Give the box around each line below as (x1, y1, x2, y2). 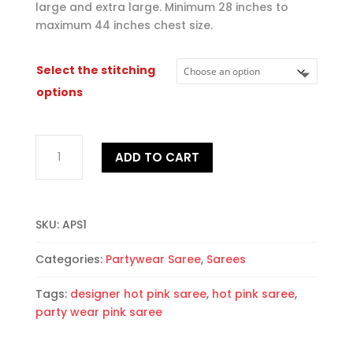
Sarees (206, 251, 246, 268)
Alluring (34, 135, 78, 151)
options (35, 84, 83, 101)
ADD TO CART (114, 149, 199, 166)
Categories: (35, 251, 106, 268)
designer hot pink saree (69, 286, 206, 303)
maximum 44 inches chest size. (35, 17, 213, 34)
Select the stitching (35, 62, 155, 79)
